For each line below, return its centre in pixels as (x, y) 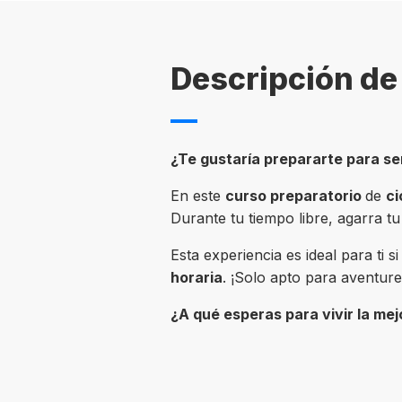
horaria (196, 277)
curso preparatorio (295, 196)
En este (197, 196)
